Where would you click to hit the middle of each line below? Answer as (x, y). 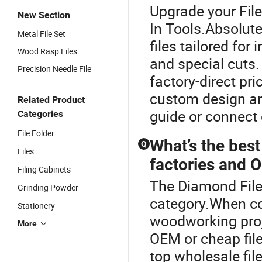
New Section (44, 15)
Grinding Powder (48, 187)
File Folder (36, 133)
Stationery (36, 206)
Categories (40, 114)
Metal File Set (42, 34)
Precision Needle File (54, 69)
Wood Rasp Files (47, 51)
